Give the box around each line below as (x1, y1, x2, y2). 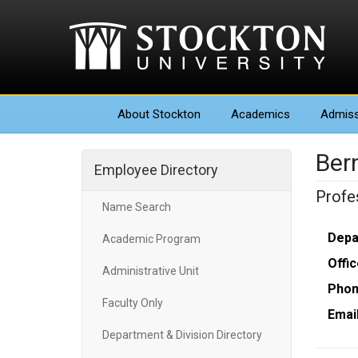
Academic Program (102, 233, 201, 245)
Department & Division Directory (102, 328, 262, 341)
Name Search (102, 201, 171, 213)
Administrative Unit (102, 265, 199, 277)
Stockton (149, 107, 201, 121)
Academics (231, 107, 290, 121)
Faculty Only (102, 296, 163, 309)
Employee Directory (94, 161, 218, 178)
